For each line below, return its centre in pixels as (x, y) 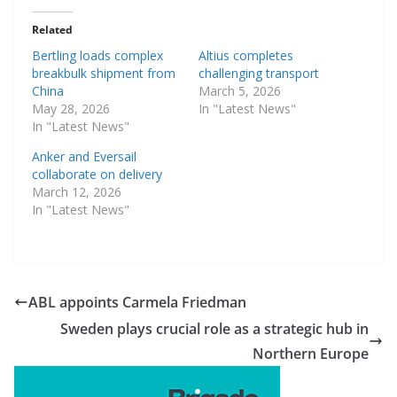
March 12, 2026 (77, 192)
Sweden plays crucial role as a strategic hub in (214, 329)
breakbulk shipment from (104, 74)
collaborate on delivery (97, 175)
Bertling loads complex (97, 56)
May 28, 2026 (71, 109)
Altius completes (246, 56)
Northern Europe (311, 354)
